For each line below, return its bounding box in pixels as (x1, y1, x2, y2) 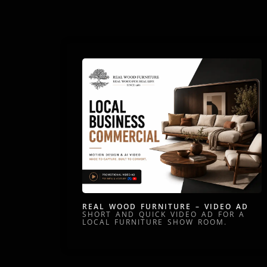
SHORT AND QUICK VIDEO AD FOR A (82, 209, 245, 220)
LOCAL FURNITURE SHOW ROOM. (82, 217, 227, 228)
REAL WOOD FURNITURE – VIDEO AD (82, 201, 249, 212)
